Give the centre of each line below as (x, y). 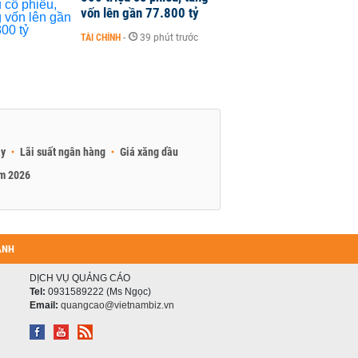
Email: (44, 305)
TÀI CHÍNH (101, 38)
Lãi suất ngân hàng (63, 152)
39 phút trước (169, 38)
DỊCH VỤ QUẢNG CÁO (80, 278)
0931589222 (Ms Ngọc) (98, 292)
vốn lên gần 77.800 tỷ (140, 13)
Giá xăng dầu (149, 152)
